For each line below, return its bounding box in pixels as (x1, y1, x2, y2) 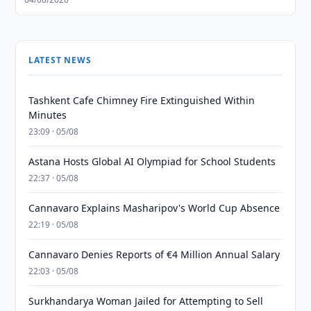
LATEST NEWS (28, 54, 92, 66)
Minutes (28, 108, 67, 121)
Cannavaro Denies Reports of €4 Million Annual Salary (28, 248, 280, 261)
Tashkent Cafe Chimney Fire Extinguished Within (28, 94, 255, 107)
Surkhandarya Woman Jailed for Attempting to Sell (28, 294, 264, 308)
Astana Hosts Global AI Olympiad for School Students (28, 155, 276, 168)
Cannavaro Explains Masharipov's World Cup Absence (28, 201, 280, 215)
